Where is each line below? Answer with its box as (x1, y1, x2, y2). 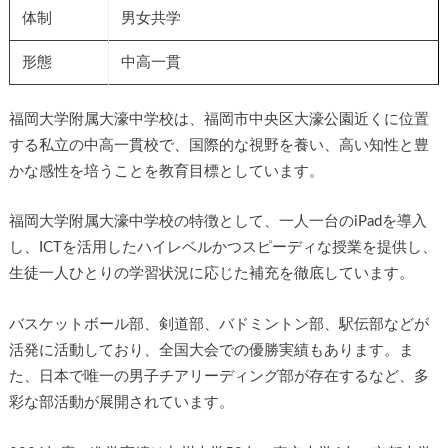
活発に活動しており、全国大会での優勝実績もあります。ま (8, 342, 414, 358)
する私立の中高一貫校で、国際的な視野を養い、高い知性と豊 (8, 137, 429, 153)
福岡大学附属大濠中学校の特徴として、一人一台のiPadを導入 (8, 214, 427, 230)
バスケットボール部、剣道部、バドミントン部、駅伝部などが (8, 316, 429, 332)
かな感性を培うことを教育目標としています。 (8, 163, 324, 179)
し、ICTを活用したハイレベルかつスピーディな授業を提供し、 (8, 240, 437, 256)
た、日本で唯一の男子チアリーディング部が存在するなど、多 (8, 368, 429, 384)
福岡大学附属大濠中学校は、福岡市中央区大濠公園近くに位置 (8, 111, 429, 127)
